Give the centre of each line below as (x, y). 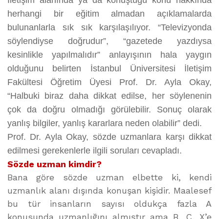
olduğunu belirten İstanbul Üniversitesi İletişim (109, 68)
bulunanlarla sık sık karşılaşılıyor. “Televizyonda (109, 27)
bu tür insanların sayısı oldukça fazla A (109, 204)
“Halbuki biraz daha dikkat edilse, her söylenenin (109, 96)
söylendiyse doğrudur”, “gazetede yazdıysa (109, 41)
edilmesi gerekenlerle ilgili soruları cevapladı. (95, 151)
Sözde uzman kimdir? (55, 164)
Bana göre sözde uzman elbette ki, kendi (109, 177)
